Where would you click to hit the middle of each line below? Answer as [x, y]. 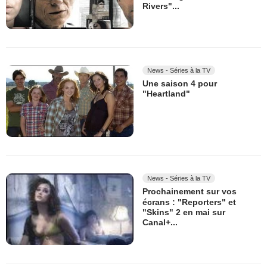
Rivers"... [161, 6]
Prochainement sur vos [190, 192]
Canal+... [160, 223]
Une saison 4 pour [180, 84]
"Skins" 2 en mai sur [184, 212]
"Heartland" [166, 94]
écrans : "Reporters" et [189, 202]
